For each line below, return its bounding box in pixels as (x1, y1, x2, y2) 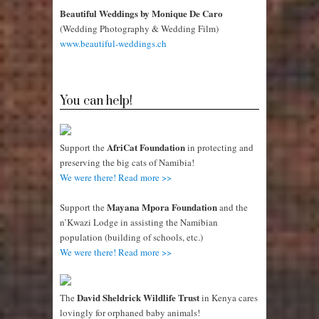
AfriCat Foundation (107, 140, 185, 155)
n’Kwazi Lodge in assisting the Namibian (60, 216, 218, 229)
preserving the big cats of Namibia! (60, 156, 194, 169)
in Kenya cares (199, 291, 258, 305)
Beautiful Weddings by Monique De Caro (60, 6, 223, 21)
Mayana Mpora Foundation (107, 200, 217, 214)
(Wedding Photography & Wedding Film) (60, 22, 219, 36)
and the (217, 201, 248, 214)
